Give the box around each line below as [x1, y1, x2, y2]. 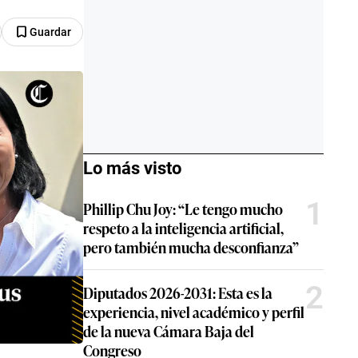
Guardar [30, 26, 71, 38]
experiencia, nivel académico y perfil [83, 301, 304, 322]
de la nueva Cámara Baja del [83, 320, 254, 341]
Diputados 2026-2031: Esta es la [83, 282, 272, 303]
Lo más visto [83, 158, 181, 178]
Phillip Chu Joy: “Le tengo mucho [83, 198, 283, 219]
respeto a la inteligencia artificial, [83, 217, 284, 238]
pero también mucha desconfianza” [83, 237, 299, 257]
